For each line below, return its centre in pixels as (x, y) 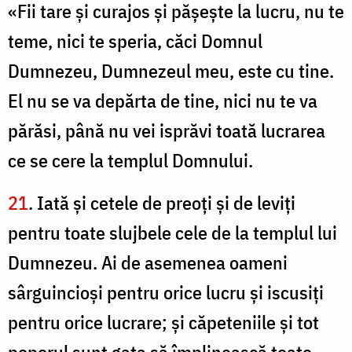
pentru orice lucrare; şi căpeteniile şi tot (163, 323)
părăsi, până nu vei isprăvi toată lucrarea (167, 131)
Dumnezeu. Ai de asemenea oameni (148, 263)
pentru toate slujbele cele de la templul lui (172, 233)
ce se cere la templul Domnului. (130, 161)
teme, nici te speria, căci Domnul (135, 41)
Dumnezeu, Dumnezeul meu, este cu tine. (171, 71)
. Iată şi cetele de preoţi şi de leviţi (162, 203)
